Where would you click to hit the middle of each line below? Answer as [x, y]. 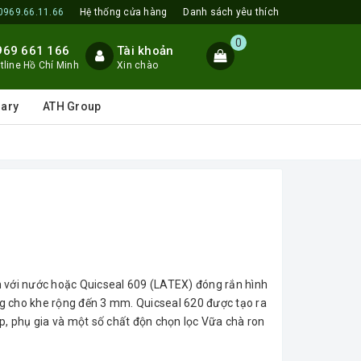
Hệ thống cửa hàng [124, 12]
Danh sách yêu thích [231, 12]
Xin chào [137, 65]
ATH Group [72, 106]
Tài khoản [145, 51]
